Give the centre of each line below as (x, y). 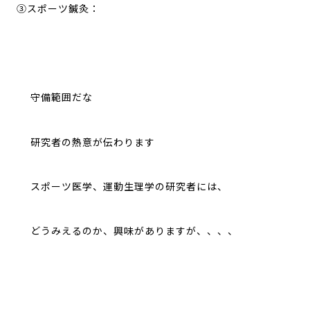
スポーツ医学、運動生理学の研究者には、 (122, 186)
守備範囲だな (54, 98)
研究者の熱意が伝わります (85, 142)
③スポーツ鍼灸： (58, 9)
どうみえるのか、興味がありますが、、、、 (127, 231)
